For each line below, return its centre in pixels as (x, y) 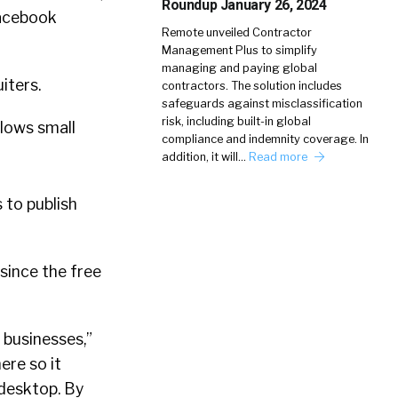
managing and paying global (239, 68)
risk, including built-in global (236, 121)
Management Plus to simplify (239, 50)
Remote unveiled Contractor (237, 32)
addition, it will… (205, 157)
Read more (279, 157)
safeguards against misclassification (262, 103)
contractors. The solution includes (252, 86)
